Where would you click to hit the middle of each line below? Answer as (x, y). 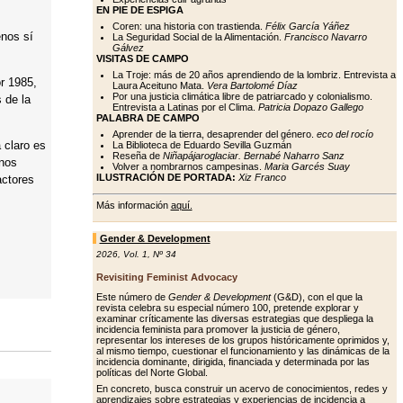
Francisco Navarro (325, 37)
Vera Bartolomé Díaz (252, 85)
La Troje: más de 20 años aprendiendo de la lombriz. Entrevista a (254, 75)
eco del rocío (345, 134)
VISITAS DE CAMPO (142, 58)
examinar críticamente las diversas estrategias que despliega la (234, 318)
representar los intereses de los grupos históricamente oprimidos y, (242, 340)
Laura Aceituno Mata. (159, 85)
